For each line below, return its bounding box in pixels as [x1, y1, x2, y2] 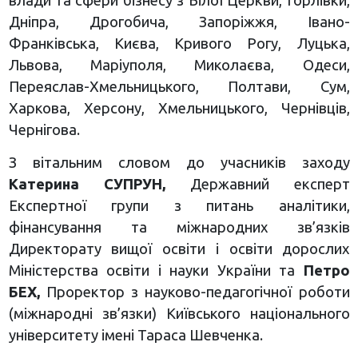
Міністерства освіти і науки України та [8, 261, 304, 278]
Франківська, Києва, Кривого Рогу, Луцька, [8, 34, 350, 51]
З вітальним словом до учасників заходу [8, 153, 350, 170]
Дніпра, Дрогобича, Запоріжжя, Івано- [8, 13, 350, 30]
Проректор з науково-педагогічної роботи [39, 283, 350, 300]
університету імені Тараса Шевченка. [8, 326, 263, 343]
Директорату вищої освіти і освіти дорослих [8, 240, 350, 257]
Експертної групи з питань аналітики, [8, 197, 350, 213]
